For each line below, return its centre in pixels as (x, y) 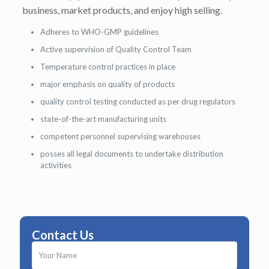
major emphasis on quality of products (107, 84)
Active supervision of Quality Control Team (116, 49)
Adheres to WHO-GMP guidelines (99, 32)
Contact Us (63, 235)
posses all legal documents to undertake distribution (131, 154)
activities (56, 165)
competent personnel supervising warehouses (120, 136)
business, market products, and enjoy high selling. (122, 10)
